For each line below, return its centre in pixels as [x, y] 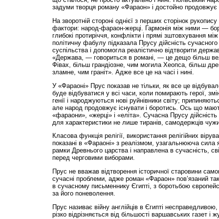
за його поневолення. [84, 194]
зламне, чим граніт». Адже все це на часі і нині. [123, 72]
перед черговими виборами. [93, 158]
